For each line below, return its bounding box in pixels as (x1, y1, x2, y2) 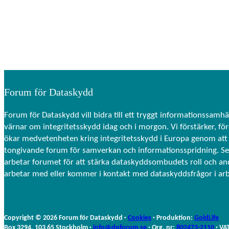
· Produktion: (151, 214, 194, 222)
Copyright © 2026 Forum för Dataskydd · (4, 214, 128, 222)
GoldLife (194, 214, 219, 222)
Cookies (128, 214, 151, 222)
